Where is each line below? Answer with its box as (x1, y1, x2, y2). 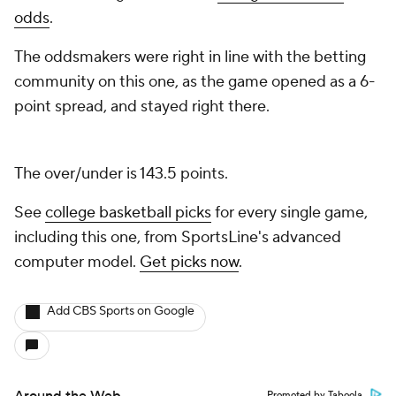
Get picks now (140, 252, 239, 272)
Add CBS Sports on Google (47, 303, 194, 319)
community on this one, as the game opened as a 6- (14, 72, 375, 92)
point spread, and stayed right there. (14, 96, 270, 117)
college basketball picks (45, 202, 211, 223)
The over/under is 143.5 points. (14, 164, 228, 184)
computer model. (14, 252, 140, 272)
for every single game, (211, 202, 368, 223)
